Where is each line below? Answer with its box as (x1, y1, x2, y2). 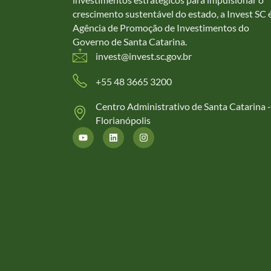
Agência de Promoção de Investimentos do (73, 22, 249, 34)
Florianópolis (96, 114, 151, 126)
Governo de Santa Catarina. (73, 36, 189, 48)
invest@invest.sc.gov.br (96, 50, 192, 62)
